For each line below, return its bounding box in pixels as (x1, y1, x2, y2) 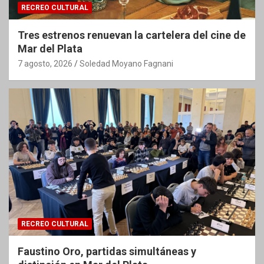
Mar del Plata (18, 42, 82, 55)
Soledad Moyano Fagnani (80, 58, 173, 68)
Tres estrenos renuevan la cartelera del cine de (18, 28, 246, 41)
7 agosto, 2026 (18, 58, 72, 68)
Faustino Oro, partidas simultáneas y (18, 245, 196, 258)
